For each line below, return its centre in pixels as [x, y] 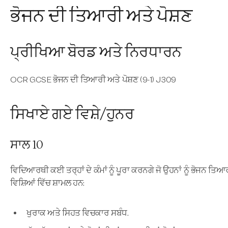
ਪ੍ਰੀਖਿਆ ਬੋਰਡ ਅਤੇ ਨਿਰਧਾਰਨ [96, 52]
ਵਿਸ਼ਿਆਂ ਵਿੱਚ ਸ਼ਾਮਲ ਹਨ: [48, 183]
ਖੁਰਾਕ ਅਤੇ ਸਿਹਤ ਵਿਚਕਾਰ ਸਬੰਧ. [78, 213]
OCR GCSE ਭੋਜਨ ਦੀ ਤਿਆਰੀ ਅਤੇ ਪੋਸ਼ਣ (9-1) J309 [93, 80]
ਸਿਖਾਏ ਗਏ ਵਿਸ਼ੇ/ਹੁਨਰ [72, 115]
